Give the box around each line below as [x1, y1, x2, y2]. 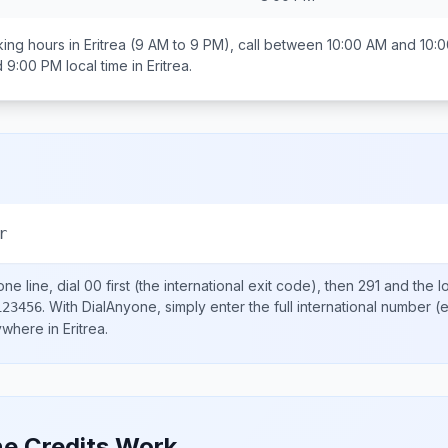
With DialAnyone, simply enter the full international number [49, 298, 431, 315]
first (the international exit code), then [102, 277, 358, 294]
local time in [62, 57, 147, 74]
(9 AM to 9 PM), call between [126, 36, 327, 53]
